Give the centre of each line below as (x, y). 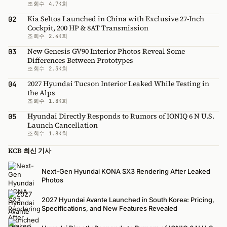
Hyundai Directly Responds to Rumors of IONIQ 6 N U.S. (121, 116)
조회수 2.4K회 (48, 36)
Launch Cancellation (63, 125)
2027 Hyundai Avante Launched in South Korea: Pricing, (128, 199)
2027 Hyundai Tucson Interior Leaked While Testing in (118, 83)
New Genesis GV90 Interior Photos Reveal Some (106, 51)
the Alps (41, 92)
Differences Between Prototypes (80, 60)
